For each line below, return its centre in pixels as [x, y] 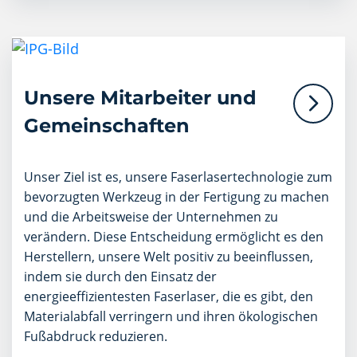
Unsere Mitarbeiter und [140, 97]
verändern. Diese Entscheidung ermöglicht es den [174, 236]
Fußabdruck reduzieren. [97, 336]
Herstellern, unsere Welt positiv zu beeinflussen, [169, 256]
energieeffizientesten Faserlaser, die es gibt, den [169, 296]
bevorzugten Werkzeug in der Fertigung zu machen [177, 196]
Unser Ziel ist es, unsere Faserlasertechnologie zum [178, 177]
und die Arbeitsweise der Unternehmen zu [151, 216]
